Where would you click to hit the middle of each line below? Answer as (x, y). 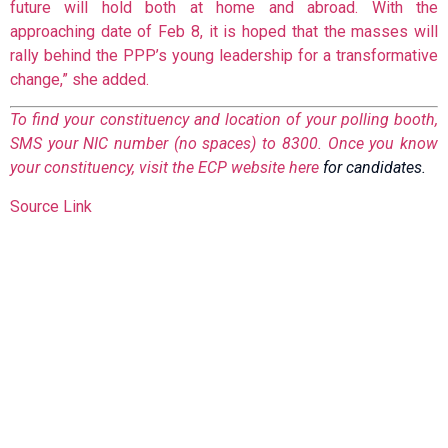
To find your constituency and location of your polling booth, (224, 120)
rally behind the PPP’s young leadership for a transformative (224, 55)
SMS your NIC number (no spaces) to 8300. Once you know (224, 144)
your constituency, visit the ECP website (149, 168)
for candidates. (372, 168)
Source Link (51, 206)
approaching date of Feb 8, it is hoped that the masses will (224, 31)
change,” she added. (79, 79)
